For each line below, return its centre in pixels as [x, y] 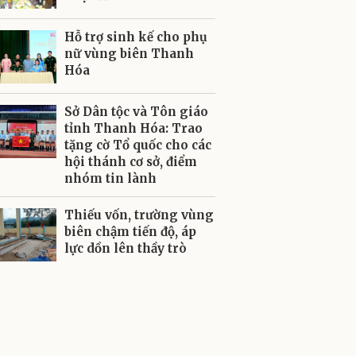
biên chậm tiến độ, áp [130, 232]
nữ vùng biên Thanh [129, 54]
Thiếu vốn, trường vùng [139, 215]
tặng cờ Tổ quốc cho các [138, 145]
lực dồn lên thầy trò [126, 248]
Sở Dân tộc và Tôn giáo [136, 112]
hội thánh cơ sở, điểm [131, 162]
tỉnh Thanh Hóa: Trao [133, 128]
